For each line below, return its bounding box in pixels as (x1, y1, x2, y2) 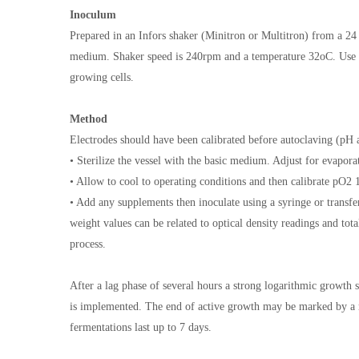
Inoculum (70, 9, 116, 21)
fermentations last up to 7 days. (70, 321, 212, 333)
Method (70, 113, 107, 125)
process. (70, 238, 109, 250)
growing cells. (70, 71, 134, 83)
